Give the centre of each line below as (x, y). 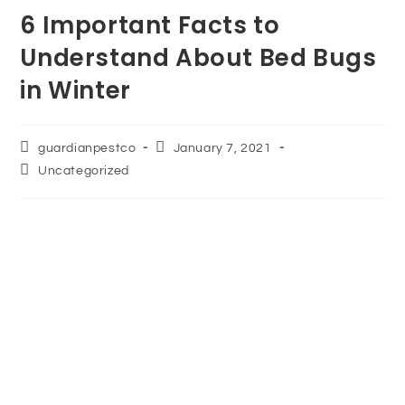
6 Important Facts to (150, 25)
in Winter (75, 90)
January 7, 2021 (222, 148)
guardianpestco (87, 148)
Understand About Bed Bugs (198, 57)
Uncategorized (84, 170)
